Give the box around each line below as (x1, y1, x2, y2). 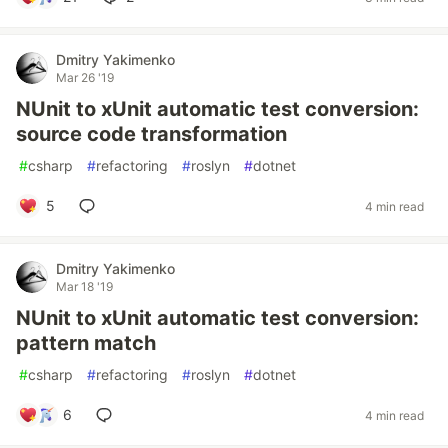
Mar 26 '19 (56, 70, 114, 85)
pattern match (16, 331, 156, 355)
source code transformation (16, 122, 287, 146)
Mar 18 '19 (56, 279, 113, 294)
